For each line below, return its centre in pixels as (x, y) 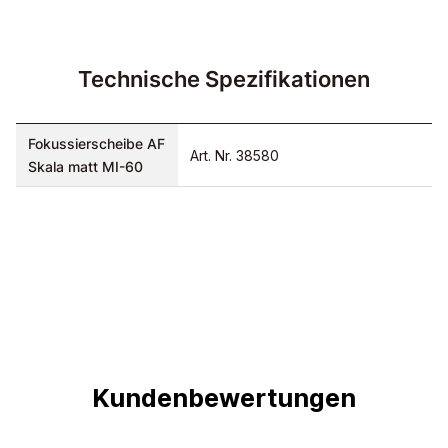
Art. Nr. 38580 (234, 155)
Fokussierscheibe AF (96, 144)
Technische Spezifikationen (224, 79)
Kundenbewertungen (224, 397)
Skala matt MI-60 (85, 167)
